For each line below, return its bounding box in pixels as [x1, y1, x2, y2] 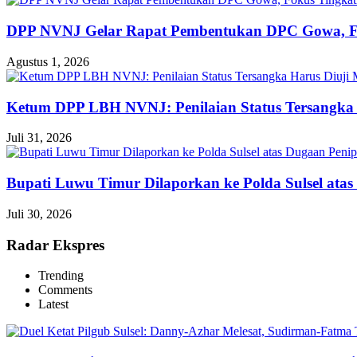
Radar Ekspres [6, 236, 104, 253]
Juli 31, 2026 [6, 131, 72, 145]
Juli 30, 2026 [6, 206, 72, 221]
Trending [38, 269, 84, 283]
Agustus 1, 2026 [6, 54, 89, 69]
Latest [38, 297, 69, 312]
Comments [38, 283, 92, 297]
